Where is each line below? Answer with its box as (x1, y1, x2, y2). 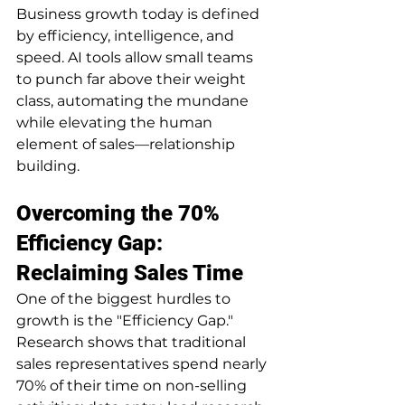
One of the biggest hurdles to (16, 289, 234, 307)
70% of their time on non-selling (16, 376, 250, 394)
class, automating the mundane (16, 91, 252, 109)
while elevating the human (16, 113, 216, 131)
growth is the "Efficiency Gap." (16, 311, 237, 329)
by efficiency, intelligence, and (16, 26, 238, 44)
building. (16, 156, 80, 174)
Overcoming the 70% (16, 200, 225, 226)
